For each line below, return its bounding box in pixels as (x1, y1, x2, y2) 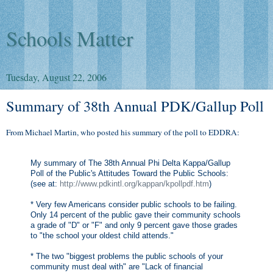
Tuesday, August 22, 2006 (6, 71, 107, 83)
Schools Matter (6, 24, 133, 52)
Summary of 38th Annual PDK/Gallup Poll (6, 96, 264, 116)
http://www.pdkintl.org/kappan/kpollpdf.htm (60, 179, 209, 189)
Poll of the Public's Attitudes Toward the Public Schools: (30, 169, 229, 179)
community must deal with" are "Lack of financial (30, 262, 203, 272)
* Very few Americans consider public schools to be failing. (30, 200, 237, 210)
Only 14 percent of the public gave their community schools (30, 210, 241, 220)
